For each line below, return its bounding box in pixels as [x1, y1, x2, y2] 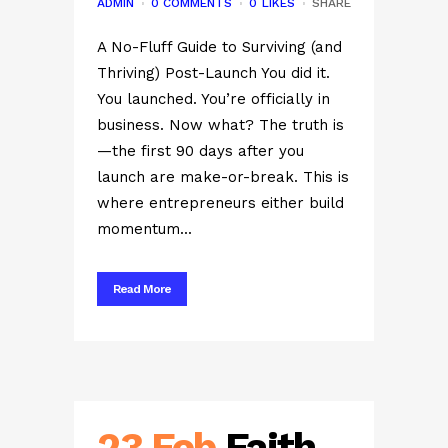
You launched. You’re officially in [97, 90, 330, 108]
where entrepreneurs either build [97, 194, 344, 212]
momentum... [97, 220, 192, 238]
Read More [113, 282, 171, 296]
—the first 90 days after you [97, 142, 304, 160]
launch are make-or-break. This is [97, 168, 349, 186]
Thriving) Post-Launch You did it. [97, 64, 330, 82]
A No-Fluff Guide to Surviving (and [97, 38, 342, 56]
